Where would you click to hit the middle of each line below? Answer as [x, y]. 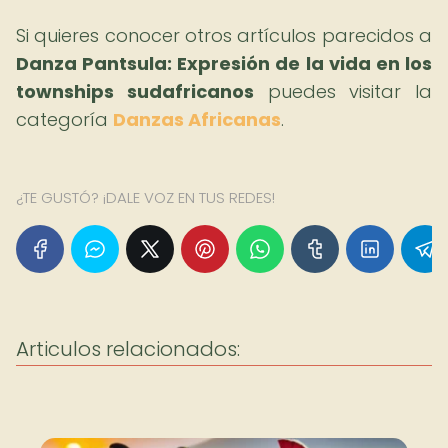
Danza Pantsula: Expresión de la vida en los [224, 63]
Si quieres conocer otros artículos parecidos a [224, 35]
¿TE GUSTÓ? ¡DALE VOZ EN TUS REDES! [145, 197]
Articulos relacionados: [128, 349]
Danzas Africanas [197, 119]
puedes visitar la [342, 91]
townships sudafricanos [135, 91]
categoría [64, 119]
